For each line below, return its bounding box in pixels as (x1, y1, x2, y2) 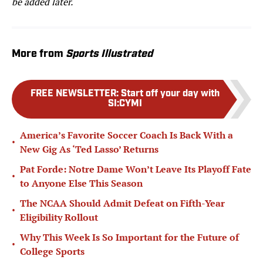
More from (12, 49, 66, 60)
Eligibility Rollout (20, 211, 98, 224)
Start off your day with (121, 89, 220, 99)
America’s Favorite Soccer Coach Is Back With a (20, 129, 233, 142)
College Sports (20, 245, 85, 258)
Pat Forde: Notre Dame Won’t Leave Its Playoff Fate (20, 163, 251, 176)
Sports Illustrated (66, 49, 153, 60)
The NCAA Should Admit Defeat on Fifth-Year (20, 197, 225, 210)
